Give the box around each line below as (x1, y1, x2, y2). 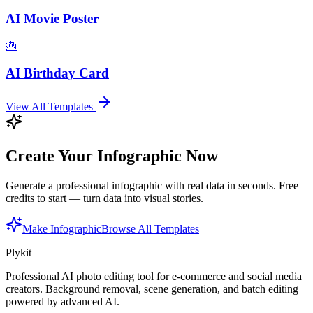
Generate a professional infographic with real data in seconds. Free (6, 180, 298, 192)
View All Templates (6, 101, 96, 113)
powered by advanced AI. (6, 296, 119, 308)
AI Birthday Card (6, 65, 109, 80)
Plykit (6, 247, 31, 259)
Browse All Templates (101, 223, 199, 235)
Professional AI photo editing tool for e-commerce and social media (6, 270, 302, 283)
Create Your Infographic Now (6, 147, 218, 166)
